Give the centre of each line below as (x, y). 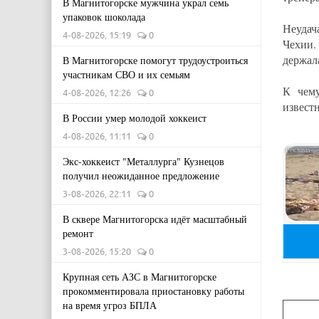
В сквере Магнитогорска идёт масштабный (155, 219)
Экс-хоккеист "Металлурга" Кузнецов (143, 161)
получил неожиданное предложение (141, 176)
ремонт (78, 233)
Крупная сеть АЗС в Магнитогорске (140, 277)
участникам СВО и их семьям (126, 74)
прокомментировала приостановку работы (153, 291)
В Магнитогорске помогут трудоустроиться (155, 60)
